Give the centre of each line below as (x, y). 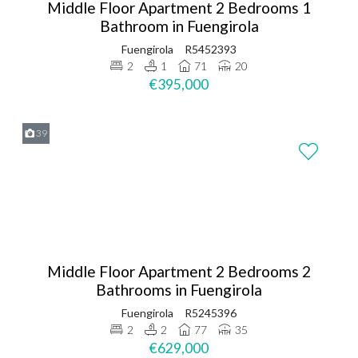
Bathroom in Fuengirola (179, 26)
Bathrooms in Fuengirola (179, 289)
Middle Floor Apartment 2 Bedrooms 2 (179, 271)
